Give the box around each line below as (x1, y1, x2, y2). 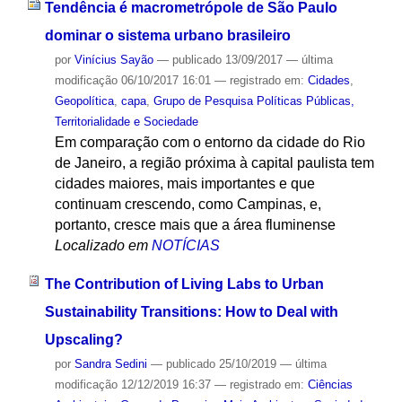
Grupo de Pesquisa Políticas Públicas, (153, 94, 354, 109)
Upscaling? (44, 331, 123, 347)
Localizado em (54, 238, 148, 254)
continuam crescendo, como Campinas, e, (54, 197, 321, 213)
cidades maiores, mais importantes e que (54, 176, 315, 192)
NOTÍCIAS (151, 238, 220, 254)
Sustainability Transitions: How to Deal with (44, 303, 338, 319)
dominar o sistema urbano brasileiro (44, 28, 291, 44)
